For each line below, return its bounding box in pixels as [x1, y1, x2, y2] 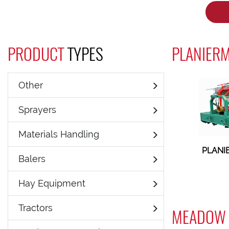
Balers [18, 153, 45, 164]
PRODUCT [8, 41, 67, 65]
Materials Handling [18, 129, 99, 140]
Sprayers [18, 104, 56, 115]
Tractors [18, 202, 53, 213]
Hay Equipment [18, 178, 85, 189]
